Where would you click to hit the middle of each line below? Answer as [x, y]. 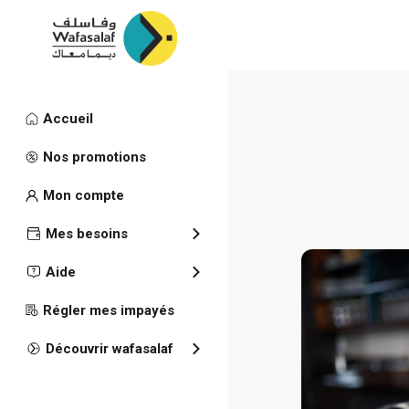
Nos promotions [94, 157]
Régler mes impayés [108, 310]
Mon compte [83, 195]
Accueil [68, 119]
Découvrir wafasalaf [110, 349]
